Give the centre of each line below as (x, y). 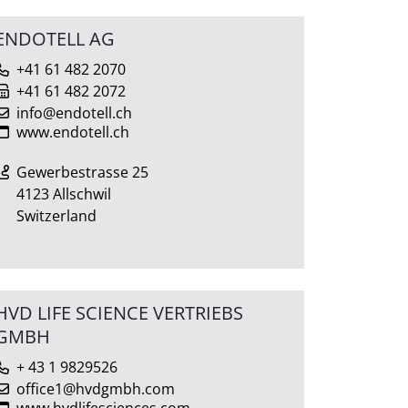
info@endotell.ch (74, 112)
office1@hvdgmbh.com (96, 388)
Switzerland (56, 215)
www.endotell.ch (73, 132)
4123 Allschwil (64, 194)
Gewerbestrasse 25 (82, 172)
